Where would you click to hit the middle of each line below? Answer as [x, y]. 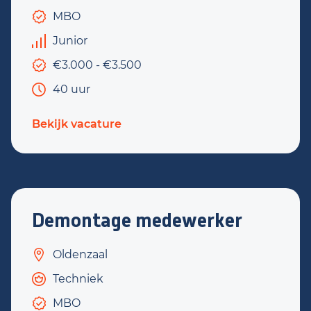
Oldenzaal [80, 254]
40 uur [72, 89]
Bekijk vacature [77, 124]
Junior [70, 41]
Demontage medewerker [137, 220]
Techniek [78, 279]
